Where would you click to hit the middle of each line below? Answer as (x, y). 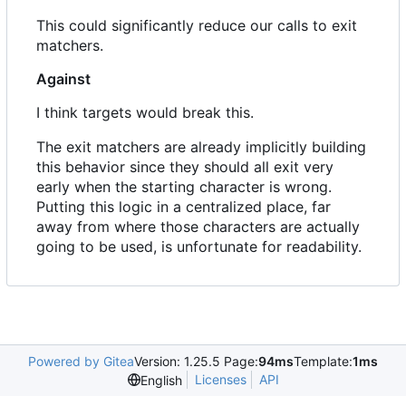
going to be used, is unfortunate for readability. (199, 247)
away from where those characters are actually (198, 227)
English (161, 380)
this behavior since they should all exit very (185, 167)
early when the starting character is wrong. (184, 187)
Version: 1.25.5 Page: (196, 362)
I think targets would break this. (145, 113)
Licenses (220, 380)
